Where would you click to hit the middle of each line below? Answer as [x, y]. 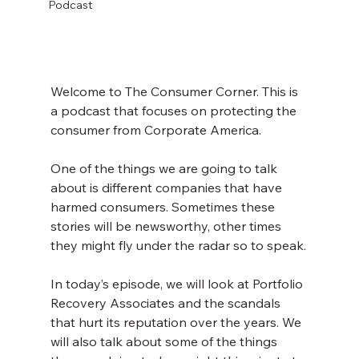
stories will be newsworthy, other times [167, 226]
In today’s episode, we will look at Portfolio [178, 284]
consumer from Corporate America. [155, 130]
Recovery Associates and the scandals [167, 303]
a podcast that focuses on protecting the [175, 111]
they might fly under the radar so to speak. [178, 246]
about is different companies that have [167, 188]
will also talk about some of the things [165, 342]
